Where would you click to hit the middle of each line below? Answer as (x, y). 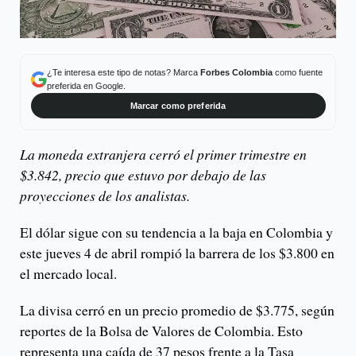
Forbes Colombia (236, 72)
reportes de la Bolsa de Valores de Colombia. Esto (161, 331)
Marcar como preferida (178, 105)
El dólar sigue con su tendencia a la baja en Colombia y (176, 232)
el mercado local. (68, 274)
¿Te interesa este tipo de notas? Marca (123, 72)
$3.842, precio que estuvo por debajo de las (143, 175)
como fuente (297, 72)
